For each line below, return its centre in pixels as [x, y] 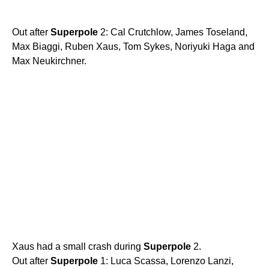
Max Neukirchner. [49, 61]
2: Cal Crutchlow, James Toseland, [173, 32]
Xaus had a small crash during [78, 246]
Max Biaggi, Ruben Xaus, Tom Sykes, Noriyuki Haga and [133, 46]
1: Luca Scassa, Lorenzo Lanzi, [166, 261]
